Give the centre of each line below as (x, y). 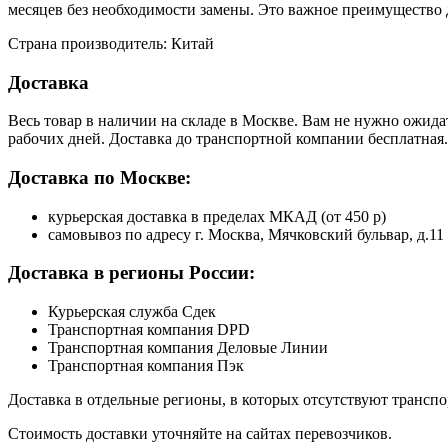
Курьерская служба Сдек (132, 312)
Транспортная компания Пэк (146, 366)
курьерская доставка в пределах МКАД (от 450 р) (217, 216)
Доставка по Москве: (99, 178)
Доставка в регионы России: (131, 273)
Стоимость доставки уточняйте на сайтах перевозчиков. (200, 434)
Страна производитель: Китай (111, 43)
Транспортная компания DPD (149, 330)
